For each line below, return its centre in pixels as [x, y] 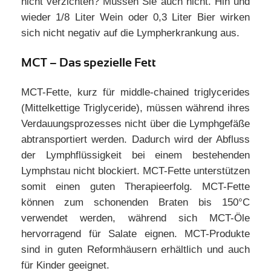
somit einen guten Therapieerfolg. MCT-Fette [135, 187]
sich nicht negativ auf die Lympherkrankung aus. [130, 33]
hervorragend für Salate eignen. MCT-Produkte [135, 234]
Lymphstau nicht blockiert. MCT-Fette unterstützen [135, 171]
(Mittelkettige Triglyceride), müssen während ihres [135, 108]
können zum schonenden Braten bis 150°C [135, 202]
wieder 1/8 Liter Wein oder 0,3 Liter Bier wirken [135, 17]
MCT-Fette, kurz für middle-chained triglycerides [135, 92]
